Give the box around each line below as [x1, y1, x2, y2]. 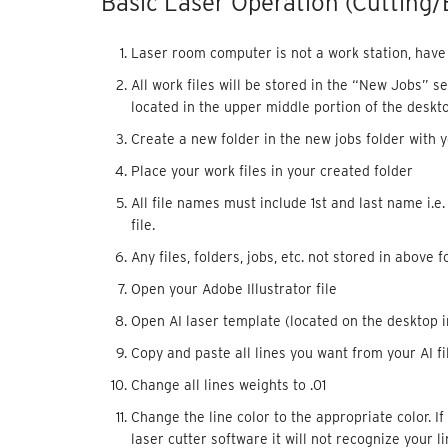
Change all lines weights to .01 [130, 376, 326, 393]
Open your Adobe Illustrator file [130, 280, 337, 297]
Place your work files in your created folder [130, 162, 413, 179]
